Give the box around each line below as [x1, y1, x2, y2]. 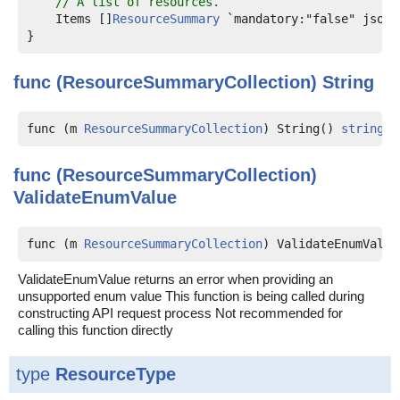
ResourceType [55, 364, 176, 384]
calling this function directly [18, 322, 173, 337]
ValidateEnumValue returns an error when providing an [18, 271, 333, 287]
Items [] [27, 12, 112, 26]
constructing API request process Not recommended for [18, 305, 343, 321]
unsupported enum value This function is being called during [18, 288, 364, 304]
